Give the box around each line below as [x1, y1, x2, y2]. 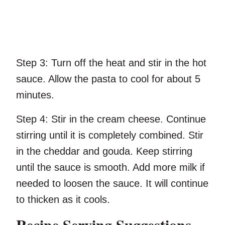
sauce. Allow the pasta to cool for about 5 [16, 73, 200, 85]
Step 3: [16, 57, 48, 69]
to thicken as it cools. [16, 194, 110, 205]
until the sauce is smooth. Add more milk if [16, 162, 205, 173]
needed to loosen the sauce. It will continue [16, 178, 208, 189]
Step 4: [16, 114, 48, 125]
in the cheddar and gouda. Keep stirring [16, 146, 192, 157]
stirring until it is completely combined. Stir [16, 130, 203, 141]
